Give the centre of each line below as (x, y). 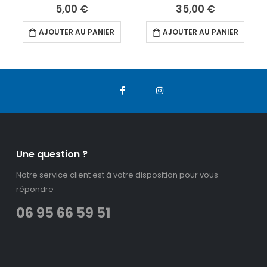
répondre (35, 189)
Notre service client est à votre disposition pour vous (117, 175)
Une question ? (52, 154)
